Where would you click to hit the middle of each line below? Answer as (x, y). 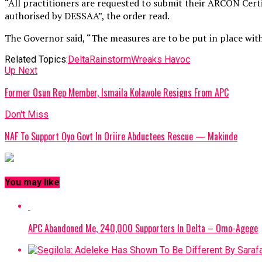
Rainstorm (110, 59)
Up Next (21, 70)
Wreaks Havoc (161, 59)
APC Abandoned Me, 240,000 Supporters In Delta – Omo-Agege (143, 228)
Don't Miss (27, 114)
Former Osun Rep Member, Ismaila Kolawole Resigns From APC (117, 92)
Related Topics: (36, 59)
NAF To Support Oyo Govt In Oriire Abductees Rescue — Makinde (121, 136)
